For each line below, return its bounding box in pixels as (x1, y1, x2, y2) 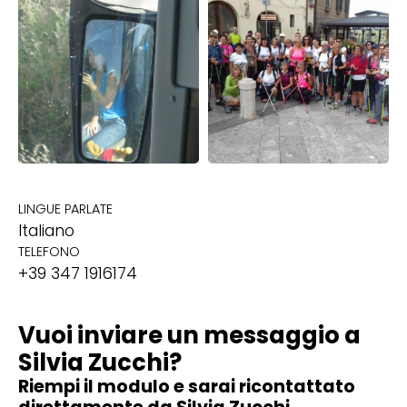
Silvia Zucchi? (18, 346, 182, 380)
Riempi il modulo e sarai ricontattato (18, 374, 355, 400)
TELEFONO (18, 243, 80, 262)
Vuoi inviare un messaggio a (18, 319, 361, 352)
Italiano (18, 220, 74, 243)
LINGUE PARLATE (18, 200, 113, 219)
